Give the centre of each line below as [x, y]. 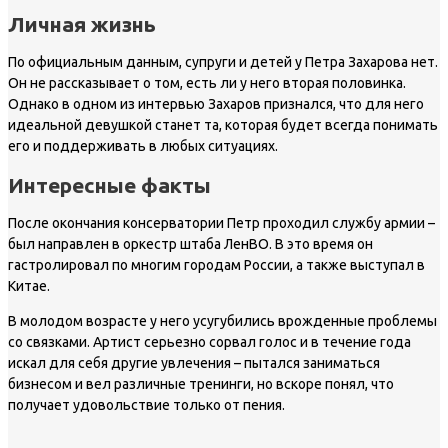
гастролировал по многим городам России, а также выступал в [216, 265]
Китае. [29, 286]
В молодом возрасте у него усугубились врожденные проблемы [222, 321]
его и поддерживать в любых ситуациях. [143, 146]
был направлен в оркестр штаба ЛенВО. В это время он [190, 244]
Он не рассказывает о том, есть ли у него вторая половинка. [207, 83]
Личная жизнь [82, 23]
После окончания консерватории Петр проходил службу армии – [221, 223]
